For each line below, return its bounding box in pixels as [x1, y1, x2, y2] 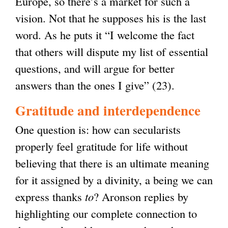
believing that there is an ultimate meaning [15, 155, 209, 171]
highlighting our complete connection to [15, 206, 197, 221]
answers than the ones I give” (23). [15, 77, 175, 93]
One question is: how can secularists [15, 122, 181, 137]
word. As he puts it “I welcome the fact [15, 27, 194, 43]
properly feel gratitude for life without [15, 138, 188, 154]
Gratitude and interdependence [15, 100, 201, 121]
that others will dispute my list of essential [15, 44, 208, 60]
